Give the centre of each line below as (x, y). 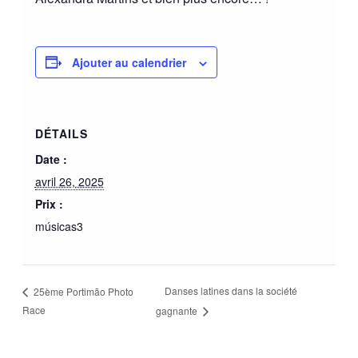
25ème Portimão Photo (83, 291)
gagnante (177, 310)
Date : (51, 159)
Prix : (49, 203)
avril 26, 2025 (69, 181)
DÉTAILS (61, 133)
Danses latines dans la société (231, 291)
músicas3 (59, 226)
